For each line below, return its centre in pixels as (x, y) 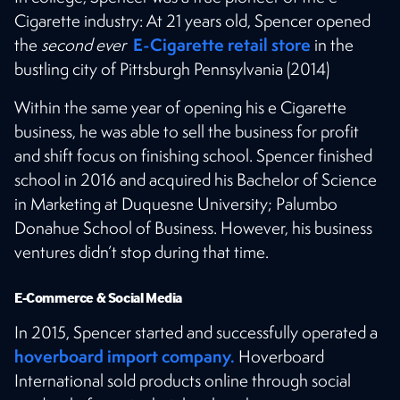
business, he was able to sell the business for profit (187, 131)
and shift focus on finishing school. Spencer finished (193, 155)
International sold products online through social (183, 380)
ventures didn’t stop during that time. (142, 251)
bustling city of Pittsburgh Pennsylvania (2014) (172, 68)
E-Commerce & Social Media (98, 297)
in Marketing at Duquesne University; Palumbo (176, 203)
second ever (85, 44)
